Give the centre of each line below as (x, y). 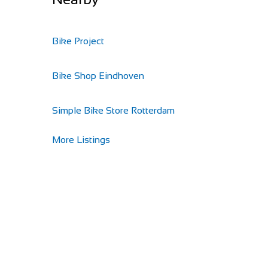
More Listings (81, 139)
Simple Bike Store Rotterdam (113, 110)
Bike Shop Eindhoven (98, 75)
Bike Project (78, 41)
